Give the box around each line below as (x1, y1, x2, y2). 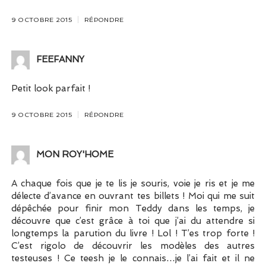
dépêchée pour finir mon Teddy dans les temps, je (11, 203, 255, 214)
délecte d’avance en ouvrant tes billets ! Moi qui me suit (11, 191, 255, 202)
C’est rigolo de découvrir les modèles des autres (11, 240, 255, 252)
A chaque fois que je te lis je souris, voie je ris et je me (11, 178, 255, 189)
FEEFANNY (36, 54, 84, 65)
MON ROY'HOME (36, 149, 113, 160)
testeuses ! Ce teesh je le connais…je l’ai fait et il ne (11, 253, 255, 264)
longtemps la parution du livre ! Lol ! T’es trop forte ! (11, 228, 255, 239)
